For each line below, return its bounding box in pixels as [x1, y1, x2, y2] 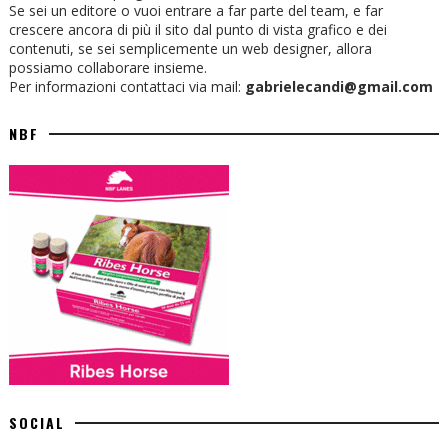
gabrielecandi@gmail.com [244, 77, 433, 97]
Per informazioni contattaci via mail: [8, 77, 245, 97]
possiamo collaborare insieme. [8, 58, 207, 78]
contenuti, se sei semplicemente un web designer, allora [8, 39, 372, 59]
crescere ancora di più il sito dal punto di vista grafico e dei [8, 20, 387, 40]
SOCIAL [8, 412, 65, 434]
